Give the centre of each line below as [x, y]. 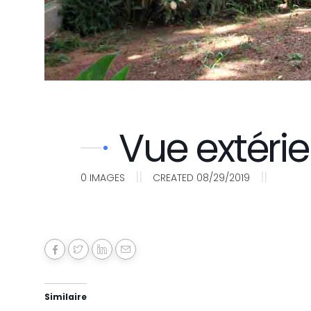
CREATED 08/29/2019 [201, 177]
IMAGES [107, 177]
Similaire [66, 296]
